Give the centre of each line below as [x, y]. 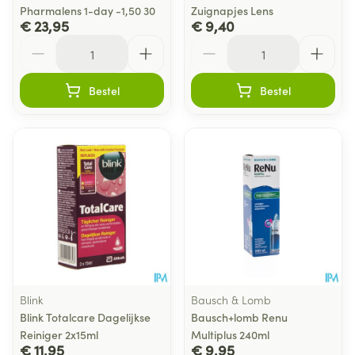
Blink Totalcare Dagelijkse [85, 317]
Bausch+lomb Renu [239, 317]
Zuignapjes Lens [232, 10]
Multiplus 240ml [230, 334]
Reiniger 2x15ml [59, 334]
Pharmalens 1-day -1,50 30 [88, 10]
